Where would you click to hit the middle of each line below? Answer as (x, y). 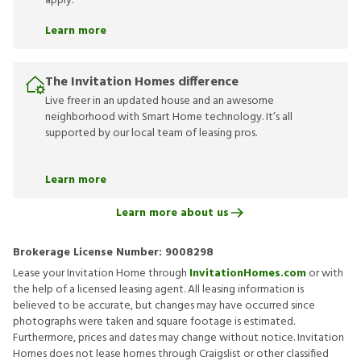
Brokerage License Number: (89, 253)
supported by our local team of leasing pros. (151, 133)
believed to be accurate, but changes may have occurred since (164, 306)
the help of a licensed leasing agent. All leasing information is (158, 290)
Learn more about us (172, 213)
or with (325, 274)
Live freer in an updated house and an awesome (160, 101)
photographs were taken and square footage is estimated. (154, 322)
